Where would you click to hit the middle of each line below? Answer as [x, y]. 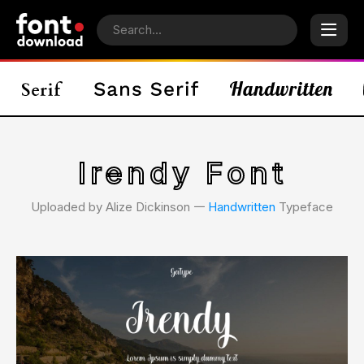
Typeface [304, 207]
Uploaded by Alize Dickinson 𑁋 [119, 207]
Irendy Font [182, 173]
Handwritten [242, 207]
